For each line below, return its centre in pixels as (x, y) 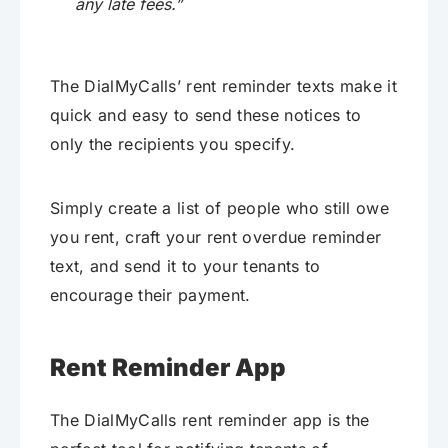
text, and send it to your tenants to (185, 265)
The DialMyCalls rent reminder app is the (210, 419)
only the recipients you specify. (175, 143)
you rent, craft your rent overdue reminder (216, 236)
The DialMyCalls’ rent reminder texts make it (224, 85)
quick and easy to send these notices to (206, 114)
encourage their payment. (150, 294)
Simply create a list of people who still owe (220, 207)
